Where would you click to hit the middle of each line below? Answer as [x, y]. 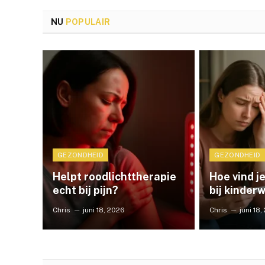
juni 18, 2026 [104, 210]
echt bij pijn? [85, 190]
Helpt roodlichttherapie [114, 176]
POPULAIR [88, 22]
